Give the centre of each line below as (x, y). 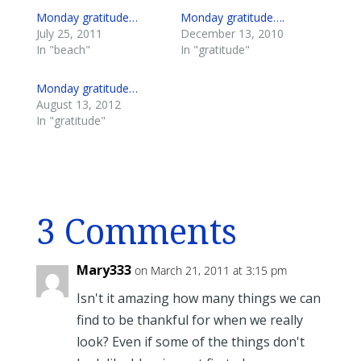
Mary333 (104, 270)
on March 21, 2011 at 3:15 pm (210, 271)
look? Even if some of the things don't (190, 342)
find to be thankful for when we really (189, 320)
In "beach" (63, 50)
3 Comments (136, 232)
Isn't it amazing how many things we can (198, 299)
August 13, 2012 (78, 105)
